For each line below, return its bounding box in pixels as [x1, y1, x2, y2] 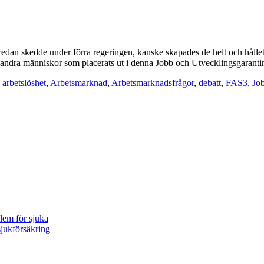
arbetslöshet [2, 77, 46, 88]
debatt [199, 77, 221, 88]
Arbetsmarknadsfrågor [111, 77, 194, 88]
